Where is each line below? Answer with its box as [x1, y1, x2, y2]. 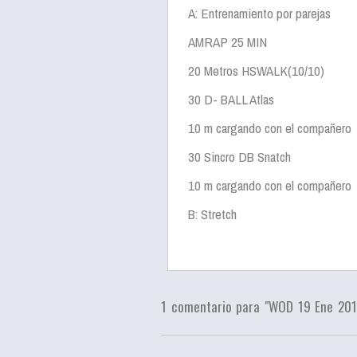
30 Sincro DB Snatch [188, 147, 291, 166]
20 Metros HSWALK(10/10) [188, 61, 324, 80]
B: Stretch [188, 205, 237, 223]
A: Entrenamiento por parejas [188, 4, 331, 22]
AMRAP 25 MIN [188, 33, 267, 51]
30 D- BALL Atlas [188, 90, 274, 108]
